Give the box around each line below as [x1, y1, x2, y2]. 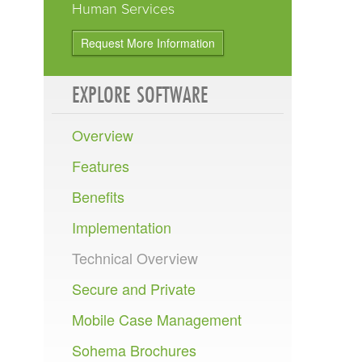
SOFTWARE [131, 78, 209, 110]
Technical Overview [72, 246, 199, 268]
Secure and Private [72, 277, 196, 299]
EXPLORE [72, 78, 132, 110]
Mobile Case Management [72, 308, 242, 330]
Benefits [72, 185, 125, 207]
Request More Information [81, 34, 216, 51]
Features [72, 154, 130, 176]
